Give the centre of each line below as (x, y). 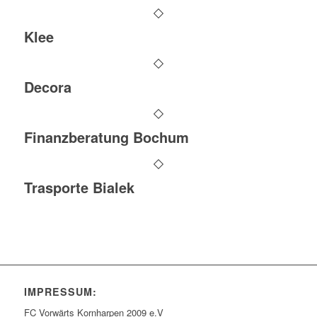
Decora (47, 87)
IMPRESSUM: (60, 292)
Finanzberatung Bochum (106, 137)
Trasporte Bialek (79, 187)
